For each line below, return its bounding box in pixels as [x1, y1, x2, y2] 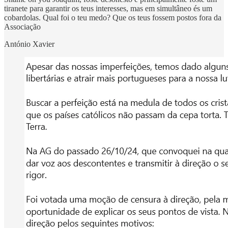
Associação [4, 22, 41, 31]
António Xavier [4, 39, 54, 48]
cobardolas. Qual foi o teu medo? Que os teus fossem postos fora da [4, 13, 221, 22]
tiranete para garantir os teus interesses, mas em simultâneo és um [4, 4, 212, 13]
